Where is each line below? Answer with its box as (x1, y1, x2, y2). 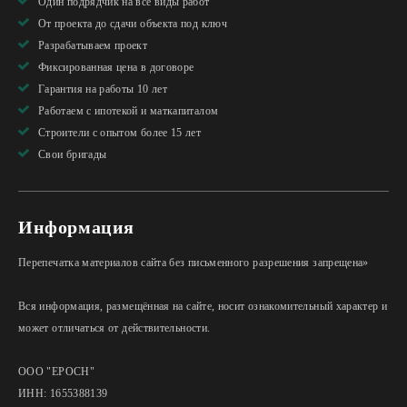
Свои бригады (38, 148, 107, 162)
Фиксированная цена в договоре (38, 61, 194, 74)
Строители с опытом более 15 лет (38, 126, 202, 140)
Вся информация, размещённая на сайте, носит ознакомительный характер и (18, 300, 388, 313)
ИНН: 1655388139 (18, 387, 108, 401)
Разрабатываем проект (38, 39, 148, 53)
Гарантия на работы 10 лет (38, 83, 167, 96)
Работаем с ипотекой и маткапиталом (38, 104, 219, 118)
